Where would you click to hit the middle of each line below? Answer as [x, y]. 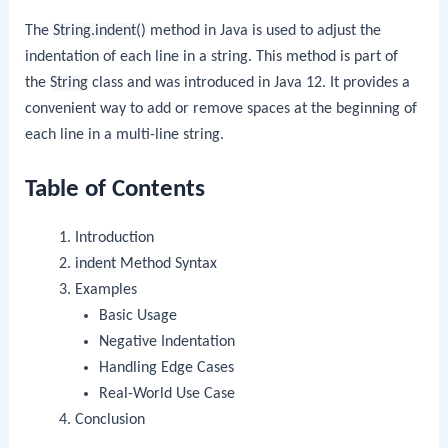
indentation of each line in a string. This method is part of [212, 56]
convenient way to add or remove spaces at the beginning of [221, 108]
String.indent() [100, 30]
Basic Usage [138, 315]
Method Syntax [166, 263]
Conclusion [109, 419]
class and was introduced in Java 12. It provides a [249, 82]
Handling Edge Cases [167, 367]
